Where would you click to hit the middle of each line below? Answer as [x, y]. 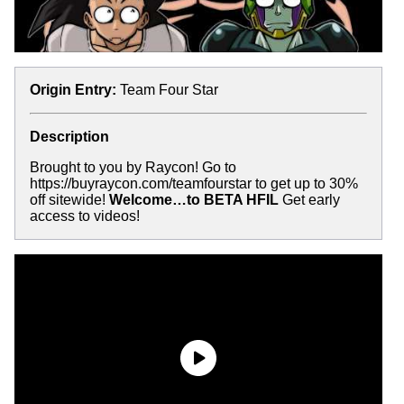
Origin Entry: [73, 89]
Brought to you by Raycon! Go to [133, 167]
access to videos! [85, 216]
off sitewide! [69, 199]
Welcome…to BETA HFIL [194, 199]
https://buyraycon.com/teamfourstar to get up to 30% [194, 183]
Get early [309, 199]
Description [69, 136]
